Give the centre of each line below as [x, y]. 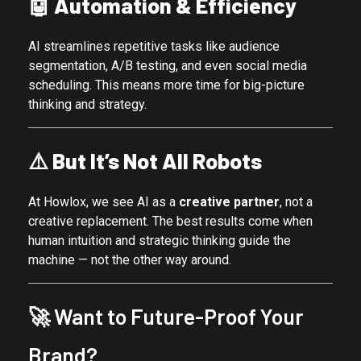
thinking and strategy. [87, 104]
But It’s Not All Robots [157, 160]
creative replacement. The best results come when [170, 221]
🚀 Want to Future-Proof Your [166, 315]
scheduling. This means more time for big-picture [166, 85]
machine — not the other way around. [130, 259]
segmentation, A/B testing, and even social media [168, 65]
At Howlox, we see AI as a [104, 201]
